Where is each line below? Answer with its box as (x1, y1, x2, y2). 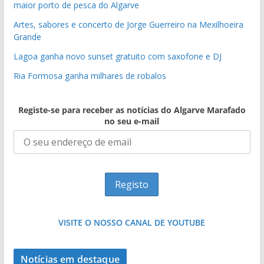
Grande (13, 31, 41, 43)
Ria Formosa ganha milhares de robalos (13, 70, 166, 82)
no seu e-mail (104, 115, 160, 127)
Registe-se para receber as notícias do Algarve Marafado (18, 104, 246, 116)
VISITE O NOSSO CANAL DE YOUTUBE (58, 217, 206, 229)
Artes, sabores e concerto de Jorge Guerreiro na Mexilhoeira (13, 19, 243, 31)
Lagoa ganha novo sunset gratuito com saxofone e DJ (13, 51, 222, 62)
